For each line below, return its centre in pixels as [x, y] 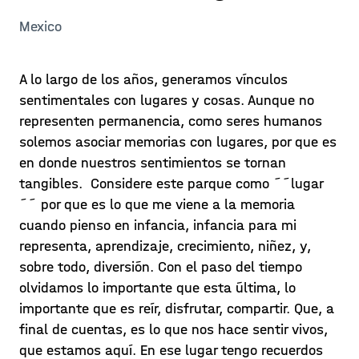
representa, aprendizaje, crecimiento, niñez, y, [165, 246]
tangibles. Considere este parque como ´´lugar [171, 184]
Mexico [40, 27]
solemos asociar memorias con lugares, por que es [178, 142]
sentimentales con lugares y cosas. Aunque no [167, 101]
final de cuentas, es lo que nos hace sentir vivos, [173, 330]
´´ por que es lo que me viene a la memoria [157, 205]
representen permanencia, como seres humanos [171, 121]
